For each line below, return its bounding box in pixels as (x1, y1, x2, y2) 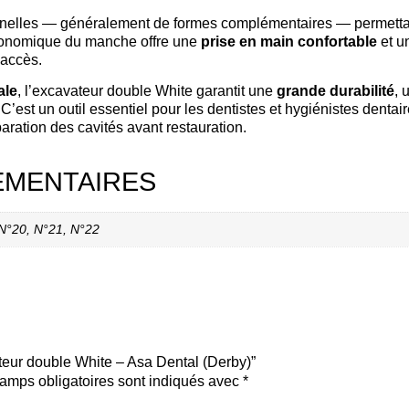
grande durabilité (277, 83, 394, 100)
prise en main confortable (201, 33, 377, 49)
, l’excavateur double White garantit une (17, 83, 277, 100)
